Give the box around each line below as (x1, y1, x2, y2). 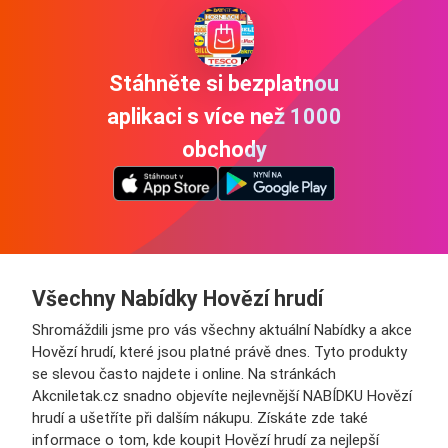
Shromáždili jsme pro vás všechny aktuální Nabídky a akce (32, 321, 412, 340)
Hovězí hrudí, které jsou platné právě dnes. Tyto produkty (32, 343, 407, 362)
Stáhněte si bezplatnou (109, 71, 339, 97)
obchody (181, 137, 267, 163)
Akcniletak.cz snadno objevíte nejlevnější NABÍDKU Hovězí (32, 387, 412, 406)
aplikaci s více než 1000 (106, 104, 342, 130)
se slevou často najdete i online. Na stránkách (32, 365, 336, 384)
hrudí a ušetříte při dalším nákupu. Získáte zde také (32, 409, 368, 428)
